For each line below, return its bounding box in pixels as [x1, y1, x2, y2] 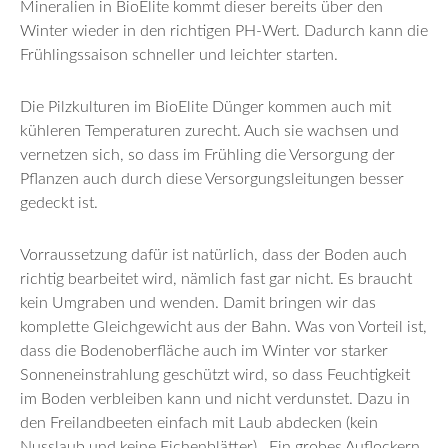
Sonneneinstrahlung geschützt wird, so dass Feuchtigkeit [20, 366, 410, 383]
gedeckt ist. [20, 194, 98, 211]
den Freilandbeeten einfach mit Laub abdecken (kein [20, 414, 378, 431]
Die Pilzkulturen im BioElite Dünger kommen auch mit [20, 98, 391, 115]
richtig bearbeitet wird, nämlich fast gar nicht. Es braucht [20, 270, 412, 287]
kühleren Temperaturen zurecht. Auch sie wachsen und [20, 122, 399, 139]
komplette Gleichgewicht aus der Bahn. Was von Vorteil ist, [20, 318, 427, 335]
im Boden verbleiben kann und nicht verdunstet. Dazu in [20, 390, 410, 407]
